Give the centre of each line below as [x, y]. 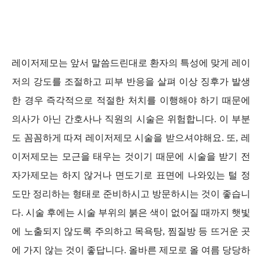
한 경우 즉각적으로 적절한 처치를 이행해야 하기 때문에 [131, 101]
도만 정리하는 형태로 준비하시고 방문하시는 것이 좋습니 [131, 194]
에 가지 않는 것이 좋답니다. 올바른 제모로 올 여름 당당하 [131, 250]
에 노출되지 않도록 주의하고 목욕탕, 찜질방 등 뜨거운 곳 [131, 232]
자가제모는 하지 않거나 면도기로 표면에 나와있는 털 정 [131, 175]
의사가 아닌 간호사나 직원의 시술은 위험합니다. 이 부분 [131, 119]
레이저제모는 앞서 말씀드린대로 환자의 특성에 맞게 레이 [131, 63]
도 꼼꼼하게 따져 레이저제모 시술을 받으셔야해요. [119, 138]
